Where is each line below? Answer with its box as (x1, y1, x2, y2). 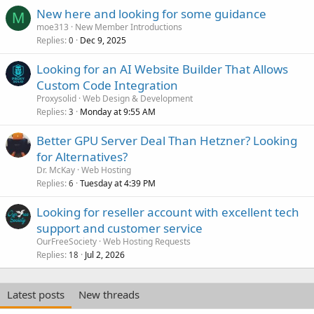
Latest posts (7, 287, 64, 301)
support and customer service (36, 219, 203, 236)
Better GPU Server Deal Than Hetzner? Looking (36, 132, 297, 149)
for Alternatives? (36, 148, 128, 165)
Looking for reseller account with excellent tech (36, 203, 299, 220)
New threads (78, 287, 139, 301)
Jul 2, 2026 (85, 248, 125, 261)
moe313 (36, 20, 69, 33)
